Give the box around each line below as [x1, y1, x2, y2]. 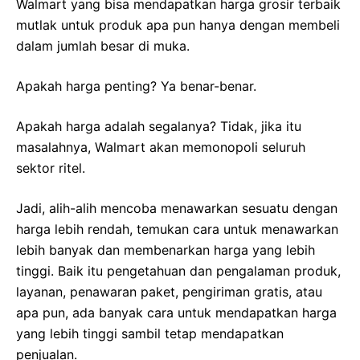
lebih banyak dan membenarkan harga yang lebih [16, 242, 315, 259]
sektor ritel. [16, 160, 85, 177]
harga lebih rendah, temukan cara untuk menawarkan [16, 221, 338, 238]
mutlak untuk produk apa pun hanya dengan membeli [16, 17, 340, 34]
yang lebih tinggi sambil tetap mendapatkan [16, 325, 284, 342]
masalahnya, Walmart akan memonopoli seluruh [16, 139, 305, 156]
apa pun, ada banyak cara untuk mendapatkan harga [16, 305, 337, 321]
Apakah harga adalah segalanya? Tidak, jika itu [16, 118, 301, 135]
